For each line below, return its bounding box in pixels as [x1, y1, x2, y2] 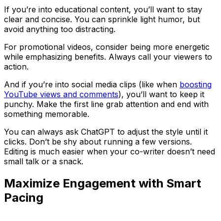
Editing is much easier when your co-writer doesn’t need [4, 146, 215, 156]
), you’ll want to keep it [118, 89, 204, 99]
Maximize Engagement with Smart [4, 176, 201, 190]
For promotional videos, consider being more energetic [4, 41, 210, 52]
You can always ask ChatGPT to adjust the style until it [4, 126, 208, 137]
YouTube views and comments [4, 89, 118, 99]
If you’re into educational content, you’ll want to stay [4, 4, 202, 14]
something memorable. [4, 109, 89, 119]
